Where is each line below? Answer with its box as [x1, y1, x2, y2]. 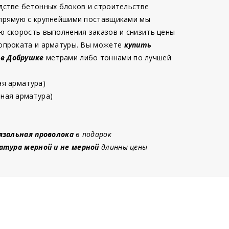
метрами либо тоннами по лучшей [45, 53, 171, 62]
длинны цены [99, 142, 148, 152]
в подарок [73, 129, 111, 139]
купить [124, 40, 152, 50]
